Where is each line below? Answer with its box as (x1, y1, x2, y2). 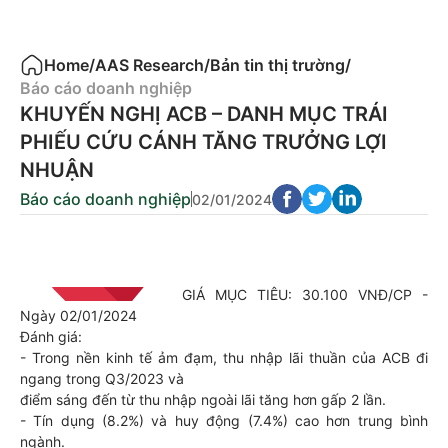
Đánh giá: (20, 328, 82, 345)
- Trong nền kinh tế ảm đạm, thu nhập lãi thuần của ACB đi (20, 349, 428, 366)
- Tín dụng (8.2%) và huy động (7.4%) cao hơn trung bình (20, 412, 428, 429)
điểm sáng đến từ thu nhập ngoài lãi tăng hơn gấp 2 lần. (20, 391, 386, 408)
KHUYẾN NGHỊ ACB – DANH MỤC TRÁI (20, 102, 388, 126)
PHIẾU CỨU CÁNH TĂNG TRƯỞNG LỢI (20, 130, 387, 154)
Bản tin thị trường (210, 54, 345, 75)
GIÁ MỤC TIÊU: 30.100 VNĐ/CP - (171, 286, 428, 303)
